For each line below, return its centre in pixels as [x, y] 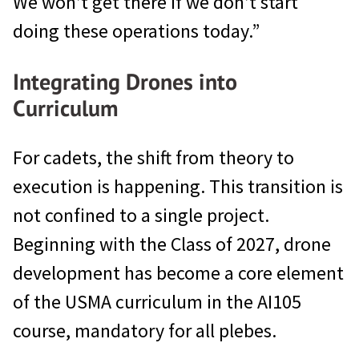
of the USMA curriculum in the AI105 [157, 302]
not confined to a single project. [141, 216]
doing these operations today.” [136, 31]
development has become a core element [178, 273]
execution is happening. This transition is [178, 187]
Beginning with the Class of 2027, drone [172, 244]
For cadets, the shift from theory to [153, 158]
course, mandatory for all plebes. [145, 331]
